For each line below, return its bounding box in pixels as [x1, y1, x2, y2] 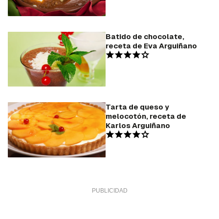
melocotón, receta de [106, 111, 186, 121]
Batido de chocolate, [106, 31, 184, 41]
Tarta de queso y [106, 102, 169, 112]
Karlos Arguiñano [106, 121, 170, 131]
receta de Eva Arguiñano [106, 41, 197, 50]
